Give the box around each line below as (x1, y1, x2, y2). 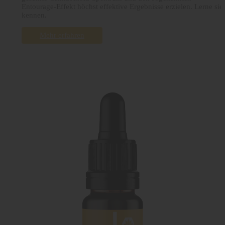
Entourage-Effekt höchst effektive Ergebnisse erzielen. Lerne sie (22, 3, 223, 11)
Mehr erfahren (40, 31, 84, 40)
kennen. (22, 11, 47, 20)
